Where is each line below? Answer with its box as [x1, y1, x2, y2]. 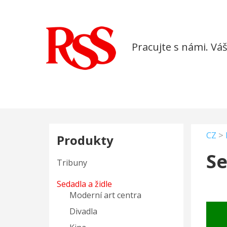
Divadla [69, 206, 98, 217]
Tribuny [57, 157, 88, 168]
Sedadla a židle [57, 178, 112, 190]
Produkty [57, 132, 114, 148]
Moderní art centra [69, 190, 142, 201]
